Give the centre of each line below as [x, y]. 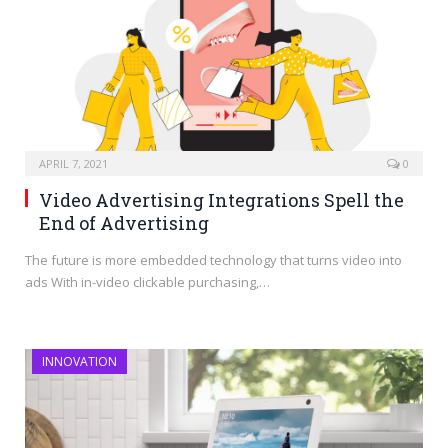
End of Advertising [124, 223]
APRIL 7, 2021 [73, 164]
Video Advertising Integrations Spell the [221, 200]
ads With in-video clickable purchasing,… [147, 282]
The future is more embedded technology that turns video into [213, 260]
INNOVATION [79, 362]
